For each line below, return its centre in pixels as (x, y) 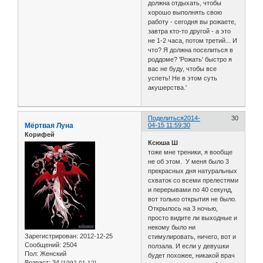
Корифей (40, 135)
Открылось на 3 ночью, (183, 208)
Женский (52, 254)
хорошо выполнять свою (185, 13)
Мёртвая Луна (49, 126)
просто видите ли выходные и (193, 218)
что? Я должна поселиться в (191, 50)
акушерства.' (168, 88)
